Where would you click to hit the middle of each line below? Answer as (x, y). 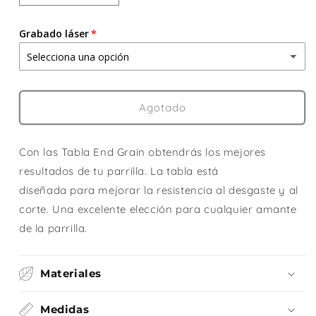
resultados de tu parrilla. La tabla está (119, 171)
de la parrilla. (53, 229)
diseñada (45, 190)
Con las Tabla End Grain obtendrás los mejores (143, 152)
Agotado (162, 107)
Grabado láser (54, 34)
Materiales (71, 274)
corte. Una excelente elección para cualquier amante (158, 209)
